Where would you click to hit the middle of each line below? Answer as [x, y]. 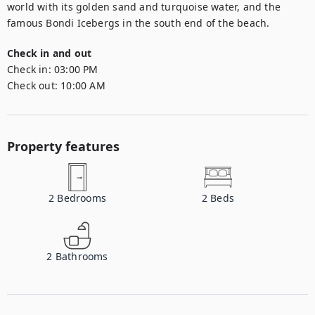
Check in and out [50, 53]
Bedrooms [82, 198]
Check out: [32, 85]
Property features [63, 146]
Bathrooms [82, 256]
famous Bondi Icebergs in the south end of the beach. [139, 23]
